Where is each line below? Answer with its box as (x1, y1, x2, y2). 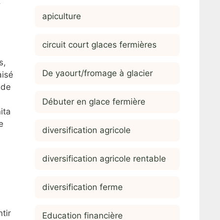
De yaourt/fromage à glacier (42, 68, 153, 78)
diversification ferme (42, 182, 123, 192)
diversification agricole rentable (42, 153, 166, 164)
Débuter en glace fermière (42, 96, 145, 107)
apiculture (42, 11, 81, 21)
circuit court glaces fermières (42, 39, 157, 50)
